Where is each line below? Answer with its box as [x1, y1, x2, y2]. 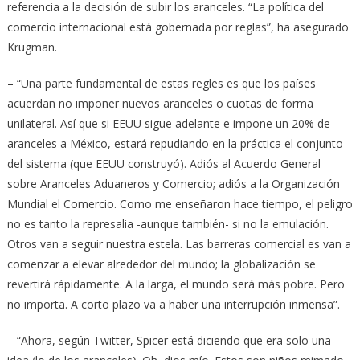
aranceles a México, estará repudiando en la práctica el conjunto [6, 135, 343, 151]
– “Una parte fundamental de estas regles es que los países [6, 75, 316, 91]
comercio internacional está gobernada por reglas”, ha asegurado [6, 18, 349, 35]
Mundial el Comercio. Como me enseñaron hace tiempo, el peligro [6, 195, 353, 211]
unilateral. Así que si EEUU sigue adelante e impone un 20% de [6, 115, 330, 131]
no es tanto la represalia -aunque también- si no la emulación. [6, 215, 329, 231]
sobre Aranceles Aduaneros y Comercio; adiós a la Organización [6, 175, 340, 191]
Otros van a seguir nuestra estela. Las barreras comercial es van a [6, 235, 351, 252]
